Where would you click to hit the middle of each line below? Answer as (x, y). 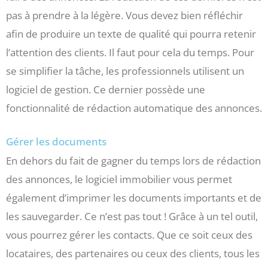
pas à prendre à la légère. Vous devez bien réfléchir (124, 15)
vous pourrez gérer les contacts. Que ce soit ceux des (129, 234)
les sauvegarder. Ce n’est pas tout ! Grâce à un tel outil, (132, 216)
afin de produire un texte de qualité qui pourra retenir (131, 33)
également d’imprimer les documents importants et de (134, 197)
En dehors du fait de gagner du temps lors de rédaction (133, 160)
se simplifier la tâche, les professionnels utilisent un (125, 71)
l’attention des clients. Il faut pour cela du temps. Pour (130, 52)
